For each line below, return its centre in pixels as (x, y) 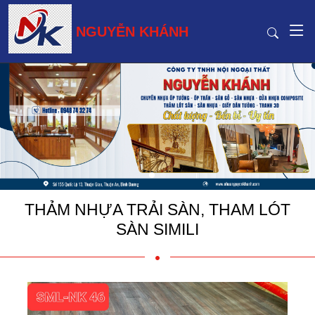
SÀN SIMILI (157, 230)
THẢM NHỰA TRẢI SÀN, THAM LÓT (157, 210)
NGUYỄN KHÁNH (133, 31)
